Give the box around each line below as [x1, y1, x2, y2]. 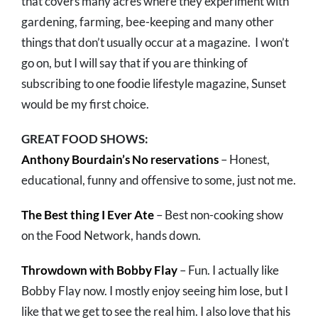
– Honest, [219, 152, 270, 168]
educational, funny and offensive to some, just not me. [21, 172, 296, 188]
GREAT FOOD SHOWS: [21, 131, 148, 147]
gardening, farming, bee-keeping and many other [21, 14, 274, 30]
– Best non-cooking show [156, 207, 283, 223]
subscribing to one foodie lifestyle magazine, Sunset [21, 76, 286, 92]
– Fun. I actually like [177, 263, 279, 278]
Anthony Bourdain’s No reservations [21, 152, 219, 168]
